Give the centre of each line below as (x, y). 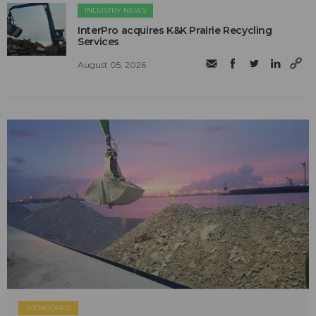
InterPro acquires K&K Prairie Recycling (175, 31)
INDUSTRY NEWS (116, 11)
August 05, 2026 (112, 64)
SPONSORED (48, 308)
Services (99, 42)
